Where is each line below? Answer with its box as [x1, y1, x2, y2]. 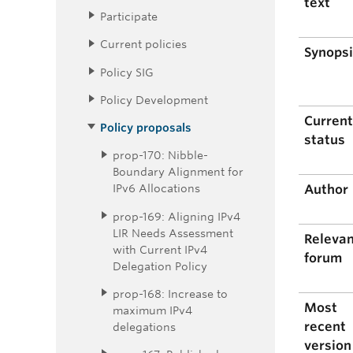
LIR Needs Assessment [113, 225, 233, 240]
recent [304, 319, 347, 335]
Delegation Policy [113, 258, 207, 273]
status [304, 132, 346, 148]
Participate [100, 9, 158, 24]
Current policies [100, 37, 187, 51]
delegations [113, 319, 176, 333]
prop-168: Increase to [113, 286, 228, 300]
